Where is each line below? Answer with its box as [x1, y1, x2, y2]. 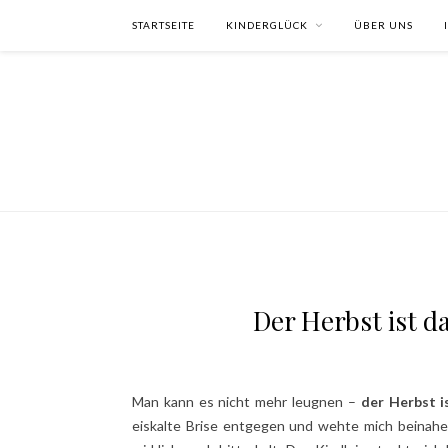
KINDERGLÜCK [226, 19, 308, 31]
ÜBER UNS [354, 19, 413, 31]
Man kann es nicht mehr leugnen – [132, 393, 361, 410]
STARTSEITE [132, 19, 195, 31]
